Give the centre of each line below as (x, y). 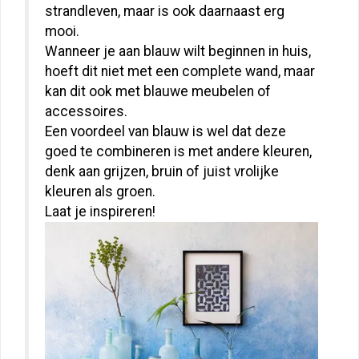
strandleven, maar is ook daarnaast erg (165, 12)
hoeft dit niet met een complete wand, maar (180, 72)
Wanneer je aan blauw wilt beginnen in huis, (178, 52)
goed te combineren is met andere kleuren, (178, 152)
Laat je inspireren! (100, 212)
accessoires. (86, 112)
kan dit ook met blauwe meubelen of (158, 92)
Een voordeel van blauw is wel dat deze (165, 132)
